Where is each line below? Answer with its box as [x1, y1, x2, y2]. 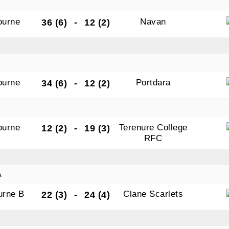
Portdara [135, 78, 171, 87]
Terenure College [119, 123, 188, 132]
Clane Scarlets [123, 189, 184, 199]
